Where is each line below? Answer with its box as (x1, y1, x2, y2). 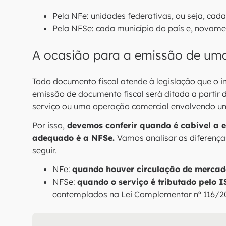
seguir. (32, 145, 56, 155)
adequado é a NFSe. (32, 133, 117, 143)
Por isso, (32, 120, 65, 130)
